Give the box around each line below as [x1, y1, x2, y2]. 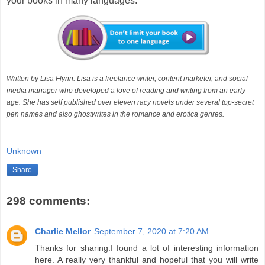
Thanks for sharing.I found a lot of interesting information [35, 243, 258, 253]
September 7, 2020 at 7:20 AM [94, 226, 209, 236]
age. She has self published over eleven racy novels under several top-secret [7, 98, 254, 107]
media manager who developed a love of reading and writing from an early [7, 86, 245, 95]
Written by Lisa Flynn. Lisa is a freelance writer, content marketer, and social [7, 75, 248, 83]
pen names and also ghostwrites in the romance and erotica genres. [7, 110, 224, 119]
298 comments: [7, 194, 90, 207]
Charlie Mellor [35, 226, 91, 236]
